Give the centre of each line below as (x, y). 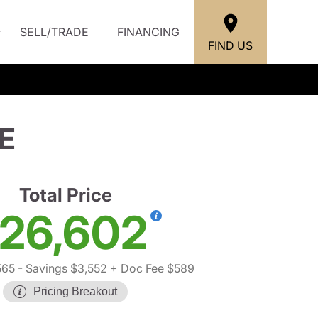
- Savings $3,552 (61, 268)
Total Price (65, 195)
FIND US (230, 45)
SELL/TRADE (54, 32)
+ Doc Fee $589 (150, 268)
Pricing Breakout (75, 291)
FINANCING (148, 32)
